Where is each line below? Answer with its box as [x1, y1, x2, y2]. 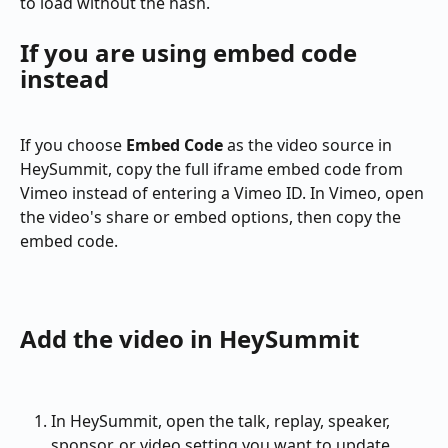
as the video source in [223, 134, 396, 157]
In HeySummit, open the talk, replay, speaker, [51, 410, 394, 433]
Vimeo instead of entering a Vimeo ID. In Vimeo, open [20, 182, 428, 205]
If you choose [20, 134, 126, 157]
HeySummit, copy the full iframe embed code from [20, 158, 407, 181]
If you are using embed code [20, 35, 363, 69]
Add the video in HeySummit [20, 321, 359, 355]
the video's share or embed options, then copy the [20, 206, 405, 229]
